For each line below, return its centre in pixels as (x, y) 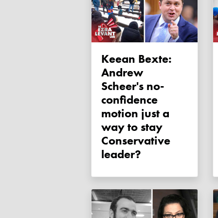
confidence (129, 100)
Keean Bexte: (105, 59)
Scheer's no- (133, 86)
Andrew (122, 73)
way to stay (132, 127)
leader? (121, 154)
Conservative (136, 141)
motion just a (135, 113)
